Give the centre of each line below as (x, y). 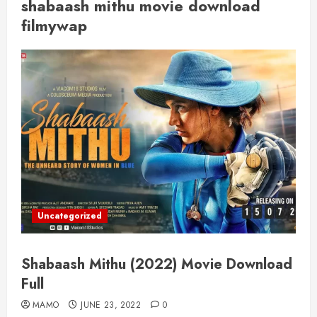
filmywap (54, 25)
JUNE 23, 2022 (111, 305)
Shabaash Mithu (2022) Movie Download (157, 264)
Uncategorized (70, 216)
